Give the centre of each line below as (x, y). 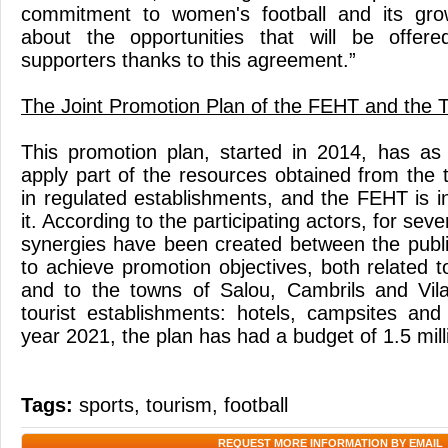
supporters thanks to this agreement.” (188, 60)
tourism (179, 405)
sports (106, 405)
